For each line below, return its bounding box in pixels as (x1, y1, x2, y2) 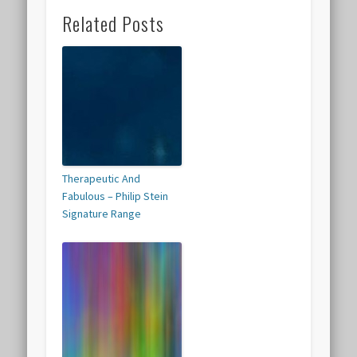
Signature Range (62, 206, 142, 222)
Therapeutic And (62, 171, 141, 186)
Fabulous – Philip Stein (62, 189, 169, 204)
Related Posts (62, 9, 165, 38)
